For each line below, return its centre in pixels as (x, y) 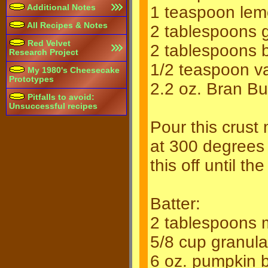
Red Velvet (48, 43)
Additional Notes (60, 7)
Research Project (44, 52)
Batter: (175, 204)
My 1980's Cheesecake (72, 70)
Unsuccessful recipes (53, 106)
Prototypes (31, 79)
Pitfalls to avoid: (60, 97)
